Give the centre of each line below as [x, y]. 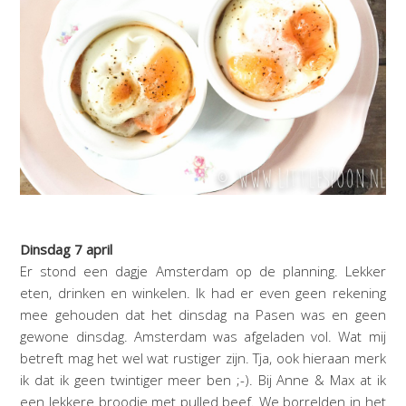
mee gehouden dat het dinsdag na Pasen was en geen [203, 315]
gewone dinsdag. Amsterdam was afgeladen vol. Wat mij [203, 337]
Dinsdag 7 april [67, 250]
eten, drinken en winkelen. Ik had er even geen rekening [203, 293]
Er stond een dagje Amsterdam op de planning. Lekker [203, 271]
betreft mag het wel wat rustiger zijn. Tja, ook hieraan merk [203, 358]
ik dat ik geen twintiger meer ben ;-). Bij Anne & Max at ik [203, 380]
